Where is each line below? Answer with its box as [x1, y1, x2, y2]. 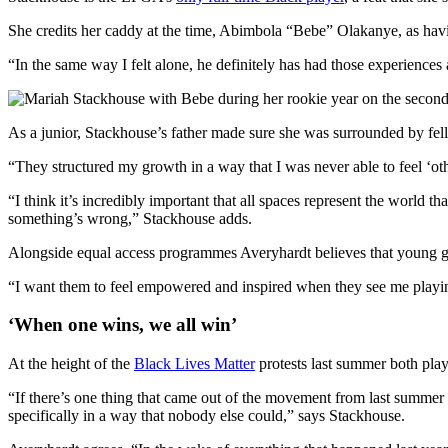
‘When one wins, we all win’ [8, 314, 237, 336]
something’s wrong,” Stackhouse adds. [8, 209, 252, 227]
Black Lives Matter [134, 354, 255, 372]
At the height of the [8, 354, 134, 372]
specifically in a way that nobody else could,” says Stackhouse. [8, 406, 405, 424]
